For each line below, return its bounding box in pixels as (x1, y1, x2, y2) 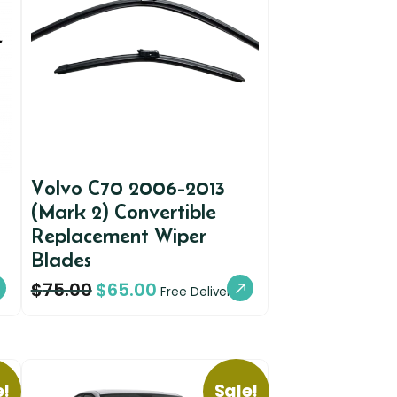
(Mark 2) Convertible (30, 198, 216, 223)
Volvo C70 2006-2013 (30, 175, 225, 199)
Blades (30, 246, 91, 271)
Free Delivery (160, 283, 238, 300)
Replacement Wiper (30, 222, 206, 247)
